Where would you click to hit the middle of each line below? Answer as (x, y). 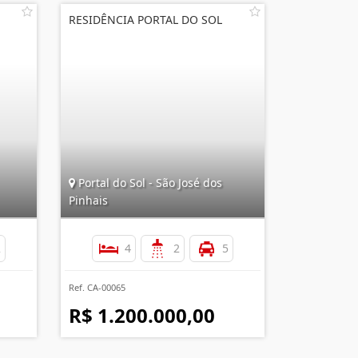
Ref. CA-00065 (97, 287)
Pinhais (88, 200)
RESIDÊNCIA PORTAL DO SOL (145, 20)
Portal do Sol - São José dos (149, 183)
